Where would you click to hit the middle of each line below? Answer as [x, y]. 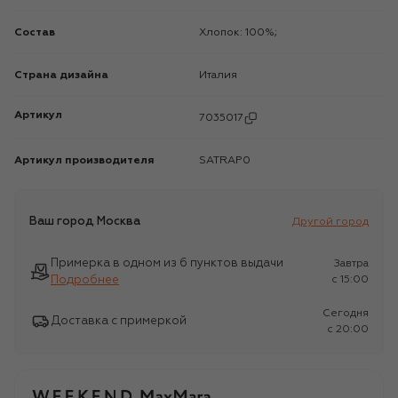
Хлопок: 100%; [242, 32]
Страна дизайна [61, 75]
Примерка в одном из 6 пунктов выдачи [167, 263]
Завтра [351, 263]
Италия [222, 75]
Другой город [330, 222]
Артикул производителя [84, 160]
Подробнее [85, 280]
